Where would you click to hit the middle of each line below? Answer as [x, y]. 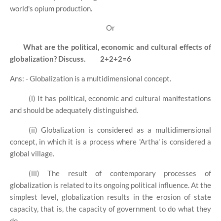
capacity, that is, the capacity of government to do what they [110, 209]
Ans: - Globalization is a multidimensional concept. [91, 79]
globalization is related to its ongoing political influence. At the [110, 185]
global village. [32, 154]
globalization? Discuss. [48, 59]
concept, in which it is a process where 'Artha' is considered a [110, 142]
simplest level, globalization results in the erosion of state [110, 197]
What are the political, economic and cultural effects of [117, 47]
